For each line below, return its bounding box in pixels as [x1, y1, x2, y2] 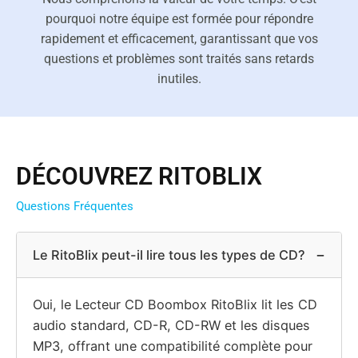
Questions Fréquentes [16, 199, 133, 214]
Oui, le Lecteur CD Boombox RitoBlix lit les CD [33, 296, 317, 313]
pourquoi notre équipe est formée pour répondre [45, 11, 313, 27]
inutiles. [157, 71, 201, 87]
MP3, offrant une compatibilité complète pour [33, 338, 312, 355]
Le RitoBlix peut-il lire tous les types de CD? [33, 247, 305, 264]
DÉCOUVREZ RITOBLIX [16, 162, 262, 191]
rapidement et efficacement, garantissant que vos [40, 31, 318, 47]
